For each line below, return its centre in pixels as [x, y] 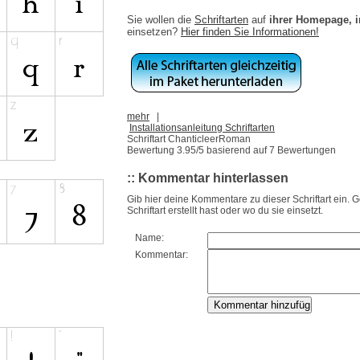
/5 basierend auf [233, 150]
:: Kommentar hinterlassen [208, 178]
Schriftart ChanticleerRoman [189, 139]
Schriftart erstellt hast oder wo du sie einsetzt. [225, 211]
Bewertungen [305, 150]
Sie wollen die [161, 19]
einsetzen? [154, 31]
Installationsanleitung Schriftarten [202, 127]
